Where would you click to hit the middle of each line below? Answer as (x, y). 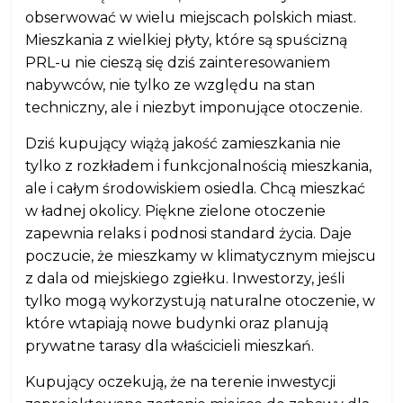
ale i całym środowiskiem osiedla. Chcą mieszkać (196, 188)
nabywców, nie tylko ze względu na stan (170, 85)
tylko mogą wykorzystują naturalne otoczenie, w (201, 301)
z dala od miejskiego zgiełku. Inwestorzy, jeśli (185, 278)
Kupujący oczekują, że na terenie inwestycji (181, 382)
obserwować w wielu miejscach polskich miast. (191, 18)
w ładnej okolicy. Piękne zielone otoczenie (176, 211)
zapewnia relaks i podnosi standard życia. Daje (189, 233)
